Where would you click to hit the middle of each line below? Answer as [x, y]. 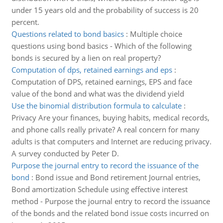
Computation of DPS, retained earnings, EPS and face [102, 82]
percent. [25, 22]
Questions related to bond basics [67, 34]
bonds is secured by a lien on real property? [86, 58]
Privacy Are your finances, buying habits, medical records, [110, 117]
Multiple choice [156, 34]
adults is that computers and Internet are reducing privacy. [111, 141]
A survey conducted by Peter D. [65, 153]
